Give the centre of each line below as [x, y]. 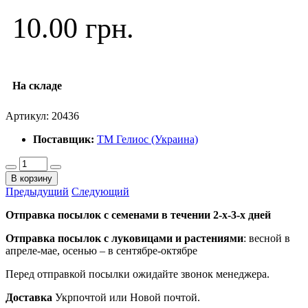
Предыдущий [37, 191]
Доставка [29, 297]
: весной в [267, 238]
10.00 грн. [73, 28]
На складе [37, 85]
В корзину [32, 178]
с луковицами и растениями [174, 238]
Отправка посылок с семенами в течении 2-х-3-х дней [138, 214]
